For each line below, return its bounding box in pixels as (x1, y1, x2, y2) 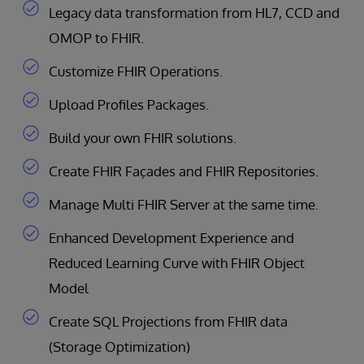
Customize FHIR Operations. (49, 63, 223, 80)
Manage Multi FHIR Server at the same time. (49, 196, 318, 213)
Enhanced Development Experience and (49, 229, 294, 246)
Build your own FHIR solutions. (49, 129, 236, 146)
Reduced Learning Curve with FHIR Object (49, 254, 305, 271)
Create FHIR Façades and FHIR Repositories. (49, 162, 318, 180)
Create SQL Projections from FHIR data (49, 313, 288, 330)
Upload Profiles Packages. (49, 96, 209, 113)
